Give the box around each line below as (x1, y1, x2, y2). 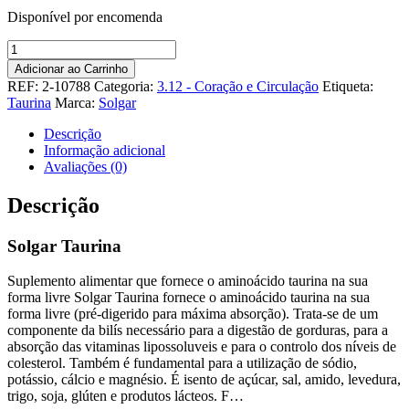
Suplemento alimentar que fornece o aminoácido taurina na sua (7, 273, 368, 289)
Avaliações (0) (44, 158, 127, 174)
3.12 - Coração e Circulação (157, 78, 319, 94)
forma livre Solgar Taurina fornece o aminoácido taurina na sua (7, 289, 370, 306)
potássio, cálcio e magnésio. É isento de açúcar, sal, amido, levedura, (7, 372, 401, 388)
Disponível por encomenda (7, 8, 163, 25)
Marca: (55, 94, 99, 110)
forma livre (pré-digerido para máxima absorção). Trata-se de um (7, 306, 378, 322)
